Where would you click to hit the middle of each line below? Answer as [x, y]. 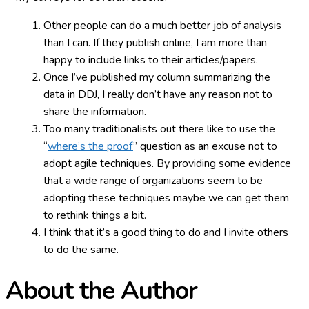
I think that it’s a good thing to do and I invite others [166, 232]
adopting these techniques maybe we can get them [166, 198]
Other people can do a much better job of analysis [162, 25]
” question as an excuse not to [205, 146]
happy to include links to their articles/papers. [151, 60]
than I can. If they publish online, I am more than [155, 42]
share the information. [95, 111]
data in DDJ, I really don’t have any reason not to [158, 94]
